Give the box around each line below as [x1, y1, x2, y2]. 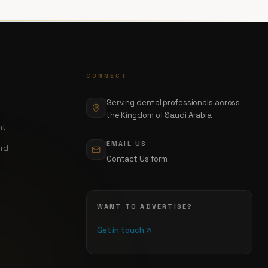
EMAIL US [106, 139, 147, 148]
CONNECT [86, 71, 127, 80]
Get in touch [96, 225, 144, 235]
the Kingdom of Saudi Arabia [106, 110, 212, 121]
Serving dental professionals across [106, 98, 240, 108]
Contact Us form [106, 154, 168, 165]
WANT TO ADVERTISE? [96, 202, 193, 211]
